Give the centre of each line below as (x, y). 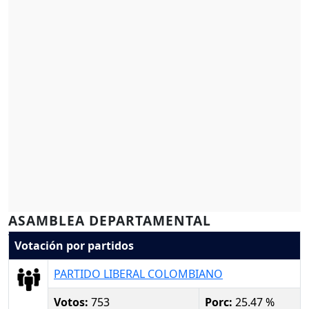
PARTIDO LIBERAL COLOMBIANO (138, 273)
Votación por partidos (74, 245)
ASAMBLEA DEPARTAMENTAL (110, 221)
